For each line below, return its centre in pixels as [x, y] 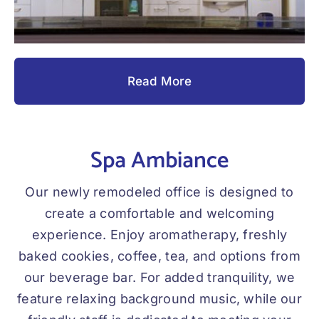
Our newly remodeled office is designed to [159, 192]
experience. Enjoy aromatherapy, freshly [159, 235]
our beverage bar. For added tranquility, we [159, 278]
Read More [159, 82]
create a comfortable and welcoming [159, 214]
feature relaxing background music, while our [159, 299]
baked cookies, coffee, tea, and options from [159, 256]
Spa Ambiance [159, 161]
